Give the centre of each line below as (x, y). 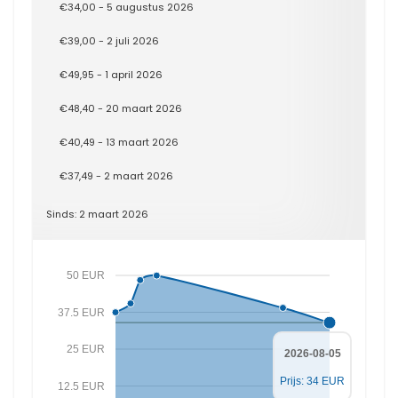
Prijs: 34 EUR (312, 381)
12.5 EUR (81, 386)
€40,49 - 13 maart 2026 (119, 142)
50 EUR (85, 275)
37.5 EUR (81, 312)
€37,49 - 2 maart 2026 (116, 176)
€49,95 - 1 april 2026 (111, 75)
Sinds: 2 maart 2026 (97, 214)
